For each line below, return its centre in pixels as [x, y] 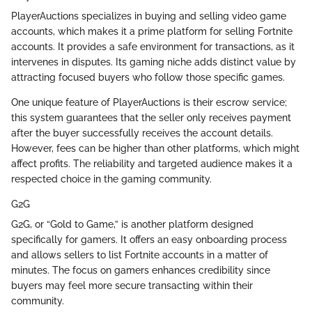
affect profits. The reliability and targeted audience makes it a [152, 163]
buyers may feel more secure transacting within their [132, 285]
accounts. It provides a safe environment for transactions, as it [153, 46]
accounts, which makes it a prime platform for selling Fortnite [152, 31]
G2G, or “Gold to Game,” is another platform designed [132, 224]
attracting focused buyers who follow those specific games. [148, 77]
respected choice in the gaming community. [111, 179]
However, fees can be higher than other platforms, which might [155, 148]
